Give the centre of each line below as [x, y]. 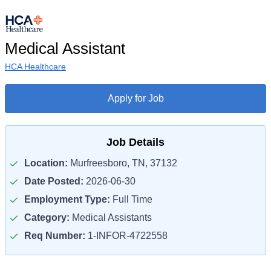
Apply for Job [135, 98]
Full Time [131, 199]
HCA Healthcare [35, 67]
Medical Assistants [111, 217]
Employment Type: [67, 199]
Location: [46, 163]
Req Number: [55, 236]
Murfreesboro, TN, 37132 [122, 163]
